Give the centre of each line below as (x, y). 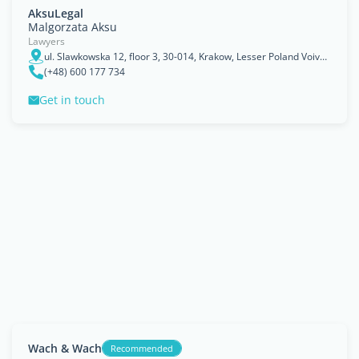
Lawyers (46, 41)
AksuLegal (56, 13)
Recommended (142, 348)
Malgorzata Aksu (73, 27)
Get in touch (72, 100)
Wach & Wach (65, 348)
